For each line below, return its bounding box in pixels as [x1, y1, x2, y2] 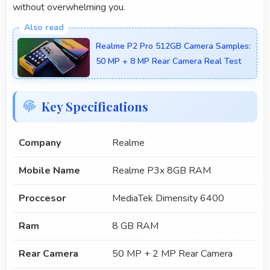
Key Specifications [42, 98, 148, 115]
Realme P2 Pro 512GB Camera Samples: [96, 40, 251, 52]
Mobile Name [19, 164, 80, 178]
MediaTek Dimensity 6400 [112, 192, 224, 206]
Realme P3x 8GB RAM [112, 164, 211, 178]
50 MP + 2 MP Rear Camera [112, 247, 233, 261]
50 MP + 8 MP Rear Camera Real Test [96, 55, 241, 67]
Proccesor [19, 192, 66, 206]
